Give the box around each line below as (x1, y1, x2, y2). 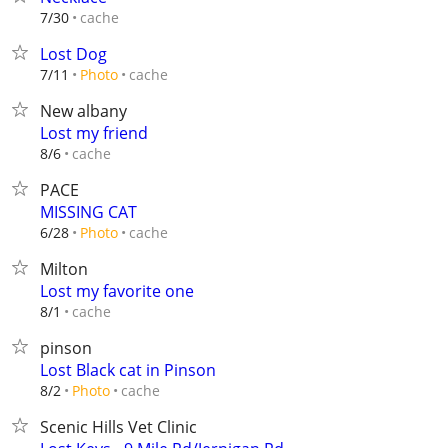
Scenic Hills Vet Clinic (40, 416, 197, 438)
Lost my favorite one (40, 280, 194, 302)
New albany (40, 100, 127, 122)
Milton (40, 258, 88, 280)
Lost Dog (40, 43, 107, 65)
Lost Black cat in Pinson (40, 359, 216, 381)
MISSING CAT (40, 201, 137, 223)
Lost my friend (40, 122, 148, 144)
